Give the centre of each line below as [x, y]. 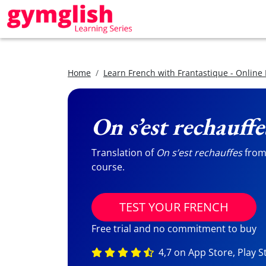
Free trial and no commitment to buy [174, 229]
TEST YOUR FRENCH [174, 207]
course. [108, 167]
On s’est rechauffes [199, 153]
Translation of [124, 153]
